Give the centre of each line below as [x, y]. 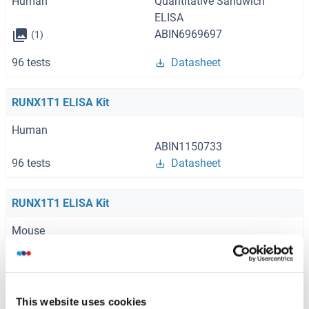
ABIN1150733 [188, 147]
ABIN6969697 [188, 34]
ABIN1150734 [188, 248]
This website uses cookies [81, 301]
